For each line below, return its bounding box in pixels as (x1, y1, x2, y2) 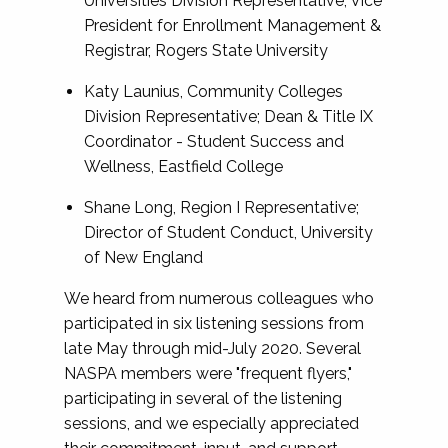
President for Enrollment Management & (84, 16, 381, 35)
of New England (84, 248, 203, 267)
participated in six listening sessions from (64, 314, 364, 333)
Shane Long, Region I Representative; (84, 198, 359, 217)
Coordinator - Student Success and (84, 132, 344, 151)
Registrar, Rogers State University (84, 41, 328, 60)
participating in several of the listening (64, 389, 342, 408)
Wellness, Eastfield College (84, 157, 283, 176)
